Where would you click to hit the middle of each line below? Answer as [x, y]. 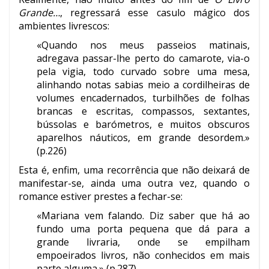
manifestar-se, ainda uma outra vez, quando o [134, 183]
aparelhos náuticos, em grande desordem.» [143, 138]
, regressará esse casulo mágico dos [155, 13]
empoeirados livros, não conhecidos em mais [143, 255]
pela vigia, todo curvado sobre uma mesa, [143, 72]
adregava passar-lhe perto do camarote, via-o [143, 59]
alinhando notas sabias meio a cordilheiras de [143, 85]
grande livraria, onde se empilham [143, 242]
